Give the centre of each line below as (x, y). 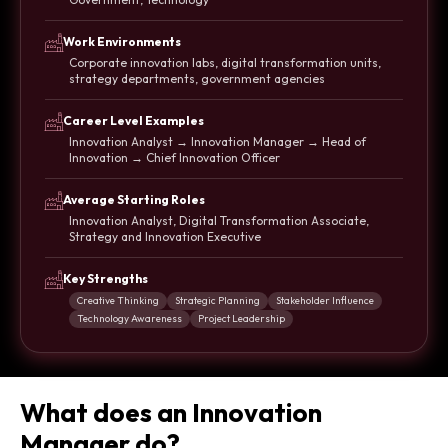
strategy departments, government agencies (197, 79)
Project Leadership (241, 319)
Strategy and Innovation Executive (165, 237)
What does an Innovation (171, 413)
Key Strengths (105, 279)
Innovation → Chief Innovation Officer (174, 158)
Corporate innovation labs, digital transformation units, (225, 63)
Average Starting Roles (134, 200)
